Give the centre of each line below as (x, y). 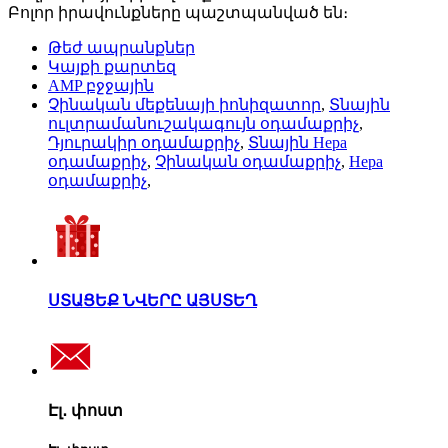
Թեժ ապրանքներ (121, 47)
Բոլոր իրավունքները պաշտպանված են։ (178, 12)
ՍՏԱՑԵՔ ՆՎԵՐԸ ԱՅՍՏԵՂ (152, 300)
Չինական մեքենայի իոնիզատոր (184, 104)
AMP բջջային (101, 85)
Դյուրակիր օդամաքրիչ (144, 142)
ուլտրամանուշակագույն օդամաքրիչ (203, 123)
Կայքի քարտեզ (112, 66)
